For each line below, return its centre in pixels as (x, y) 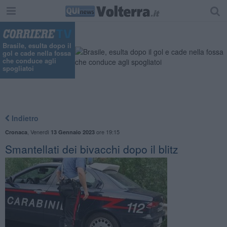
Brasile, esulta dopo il (37, 46)
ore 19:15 (107, 131)
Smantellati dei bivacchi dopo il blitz (91, 149)
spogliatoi (18, 68)
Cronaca (16, 132)
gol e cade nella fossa (37, 53)
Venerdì (40, 131)
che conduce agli (29, 61)
